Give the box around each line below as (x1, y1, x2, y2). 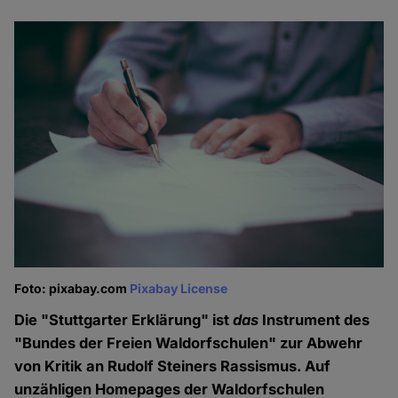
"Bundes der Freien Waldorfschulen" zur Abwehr (14, 334, 363, 353)
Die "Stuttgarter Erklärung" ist (14, 311, 234, 330)
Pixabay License (130, 281, 228, 297)
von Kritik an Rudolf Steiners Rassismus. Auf (14, 357, 331, 376)
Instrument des (259, 311, 370, 330)
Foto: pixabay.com (14, 281, 131, 297)
